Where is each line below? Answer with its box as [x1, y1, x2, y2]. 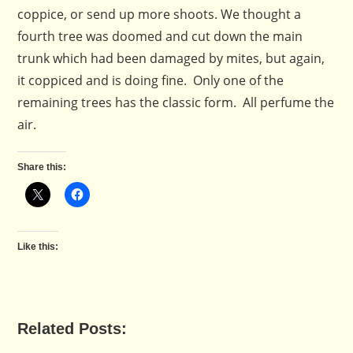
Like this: [17, 240, 59, 252]
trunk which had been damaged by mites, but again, [17, 49, 325, 67]
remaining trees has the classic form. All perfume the [17, 93, 335, 111]
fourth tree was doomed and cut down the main [17, 27, 303, 45]
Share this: [17, 161, 67, 173]
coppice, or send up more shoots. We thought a [17, 5, 302, 23]
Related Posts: [17, 319, 128, 337]
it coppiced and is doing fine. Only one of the [17, 71, 284, 89]
